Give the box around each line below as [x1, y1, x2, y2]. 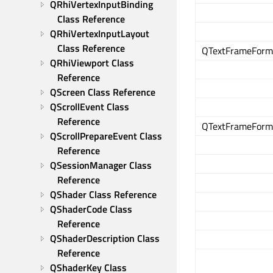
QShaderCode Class [50, 202, 132, 216]
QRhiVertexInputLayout [50, 26, 149, 41]
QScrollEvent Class [50, 99, 129, 114]
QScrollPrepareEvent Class [50, 129, 162, 143]
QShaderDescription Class [50, 231, 160, 246]
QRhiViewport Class [50, 55, 134, 70]
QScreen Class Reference [50, 85, 155, 99]
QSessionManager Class [50, 158, 152, 172]
